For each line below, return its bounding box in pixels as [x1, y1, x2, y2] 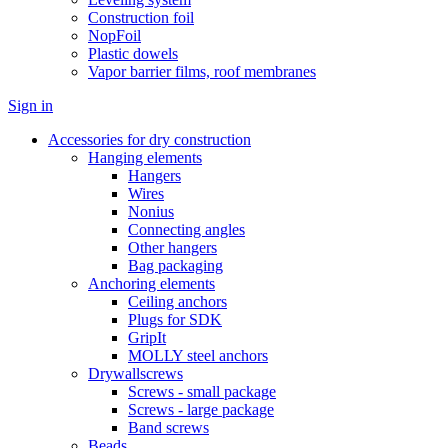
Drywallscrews [88, 365, 183, 382]
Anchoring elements [88, 275, 215, 292]
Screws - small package [128, 383, 276, 400]
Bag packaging [128, 257, 223, 274]
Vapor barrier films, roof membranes [88, 63, 316, 80]
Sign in [8, 97, 53, 114]
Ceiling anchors [128, 293, 227, 310]
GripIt [128, 329, 166, 346]
